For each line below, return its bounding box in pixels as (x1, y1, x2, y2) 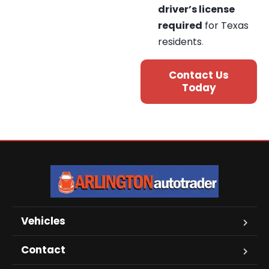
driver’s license (158, 2, 235, 17)
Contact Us (169, 68, 229, 83)
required (158, 19, 202, 33)
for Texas (202, 19, 249, 33)
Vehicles (21, 213, 65, 228)
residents (158, 35, 202, 49)
